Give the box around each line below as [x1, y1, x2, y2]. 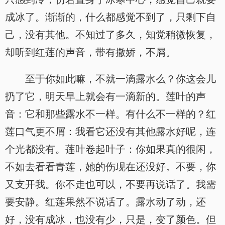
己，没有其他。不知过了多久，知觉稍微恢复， [5, 29, 216, 40]
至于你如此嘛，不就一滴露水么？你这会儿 [25, 73, 216, 84]
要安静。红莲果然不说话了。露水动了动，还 [5, 196, 206, 207]
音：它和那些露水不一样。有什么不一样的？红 [5, 108, 216, 120]
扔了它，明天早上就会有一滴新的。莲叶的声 [5, 91, 206, 102]
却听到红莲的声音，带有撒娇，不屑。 [5, 47, 176, 58]
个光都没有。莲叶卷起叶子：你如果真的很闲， [5, 144, 216, 155]
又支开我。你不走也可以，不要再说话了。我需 [5, 179, 216, 190]
